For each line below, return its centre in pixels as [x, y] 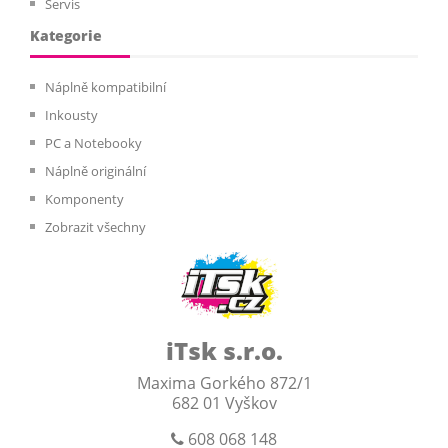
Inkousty [71, 115]
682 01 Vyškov [224, 403]
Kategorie [66, 36]
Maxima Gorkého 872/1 [224, 383]
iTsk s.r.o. [224, 351]
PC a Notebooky [93, 143]
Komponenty [84, 199]
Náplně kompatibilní [105, 87]
